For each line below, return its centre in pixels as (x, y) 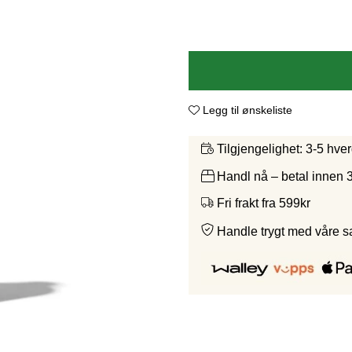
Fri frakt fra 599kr (264, 203)
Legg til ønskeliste (247, 110)
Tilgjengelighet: (260, 149)
